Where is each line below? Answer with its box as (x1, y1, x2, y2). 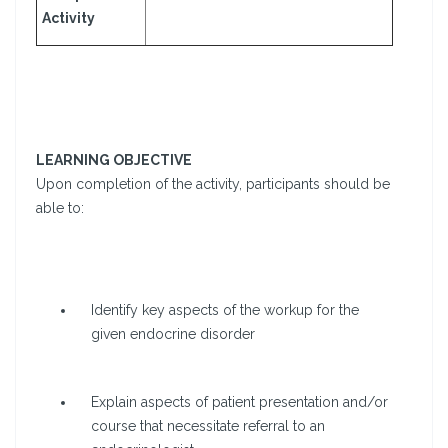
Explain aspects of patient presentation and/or (91, 394, 388, 411)
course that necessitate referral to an (91, 418, 325, 435)
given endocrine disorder (91, 326, 255, 343)
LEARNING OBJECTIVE (36, 152, 192, 169)
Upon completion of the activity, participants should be (36, 176, 390, 193)
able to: (36, 200, 84, 217)
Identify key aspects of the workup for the (91, 302, 359, 319)
